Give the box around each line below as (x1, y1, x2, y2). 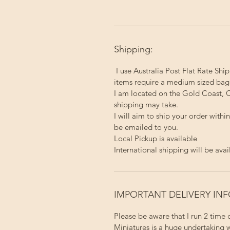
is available (157, 133, 197, 143)
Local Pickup (114, 133, 157, 143)
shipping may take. (114, 100, 178, 109)
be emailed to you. (114, 122, 178, 132)
